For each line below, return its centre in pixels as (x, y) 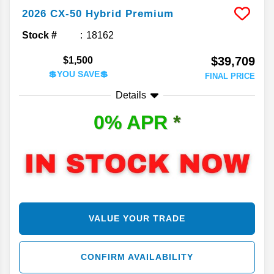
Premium (150, 14)
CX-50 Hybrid (86, 14)
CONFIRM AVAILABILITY (137, 257)
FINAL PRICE (230, 76)
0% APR (133, 123)
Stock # (39, 35)
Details (131, 95)
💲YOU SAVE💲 (78, 74)
